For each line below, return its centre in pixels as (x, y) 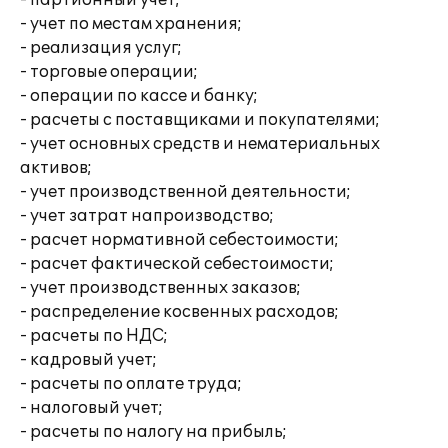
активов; (56, 168)
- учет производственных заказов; (160, 288)
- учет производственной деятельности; (185, 192)
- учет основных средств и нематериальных (200, 144)
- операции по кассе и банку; (139, 96)
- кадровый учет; (88, 360)
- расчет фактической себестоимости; (177, 264)
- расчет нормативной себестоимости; (179, 240)
